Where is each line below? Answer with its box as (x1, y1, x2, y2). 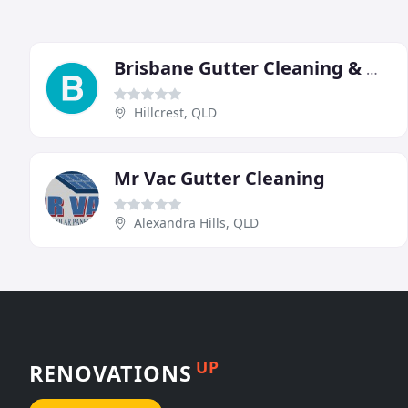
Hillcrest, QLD (134, 104, 217, 122)
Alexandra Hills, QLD (134, 214, 259, 232)
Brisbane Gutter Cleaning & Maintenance (366, 59, 378, 80)
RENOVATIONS (29, 358, 192, 388)
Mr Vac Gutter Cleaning (114, 166, 325, 191)
